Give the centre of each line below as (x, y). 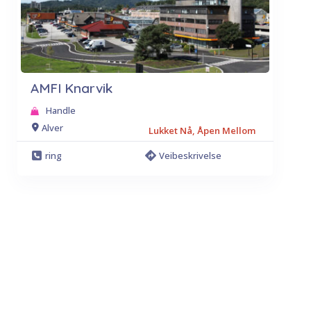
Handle (61, 110)
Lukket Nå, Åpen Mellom (202, 131)
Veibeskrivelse (190, 155)
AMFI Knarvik (72, 88)
